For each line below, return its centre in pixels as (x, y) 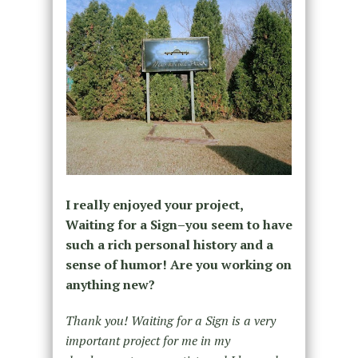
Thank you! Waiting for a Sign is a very (170, 321)
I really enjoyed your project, (154, 205)
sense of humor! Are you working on (178, 265)
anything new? (110, 285)
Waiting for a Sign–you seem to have (179, 225)
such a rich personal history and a (169, 245)
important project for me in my (147, 341)
